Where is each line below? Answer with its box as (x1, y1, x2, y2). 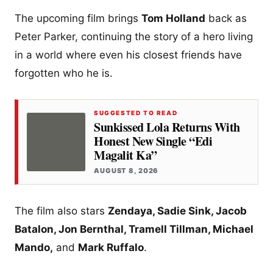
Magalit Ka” (94, 146, 157, 164)
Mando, (15, 241, 53, 253)
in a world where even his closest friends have (15, 48, 242, 61)
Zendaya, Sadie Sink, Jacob (108, 204, 247, 217)
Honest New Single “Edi (94, 132, 212, 150)
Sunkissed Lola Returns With (94, 118, 240, 136)
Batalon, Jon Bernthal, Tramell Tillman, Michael (15, 222, 253, 235)
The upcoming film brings (15, 12, 141, 24)
